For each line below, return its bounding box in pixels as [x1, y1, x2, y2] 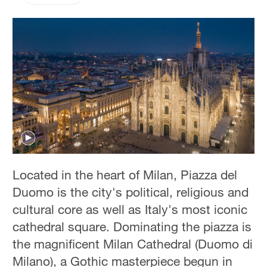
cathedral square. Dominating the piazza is [13, 218, 252, 234]
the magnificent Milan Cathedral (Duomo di [13, 235, 253, 252]
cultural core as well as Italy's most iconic [13, 201, 248, 217]
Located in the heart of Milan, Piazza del [13, 166, 238, 182]
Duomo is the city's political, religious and [13, 184, 249, 200]
